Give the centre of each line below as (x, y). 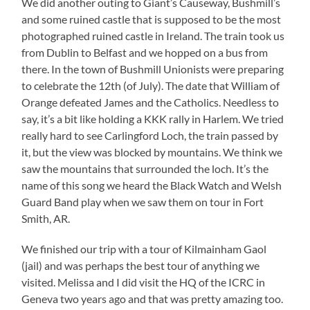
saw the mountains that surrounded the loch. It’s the (145, 168)
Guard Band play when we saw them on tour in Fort (143, 201)
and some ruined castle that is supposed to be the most (152, 19)
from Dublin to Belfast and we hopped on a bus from (145, 52)
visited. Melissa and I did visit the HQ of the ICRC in (144, 282)
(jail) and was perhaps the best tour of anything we (141, 265)
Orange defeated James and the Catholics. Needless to (151, 102)
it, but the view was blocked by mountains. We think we (152, 152)
